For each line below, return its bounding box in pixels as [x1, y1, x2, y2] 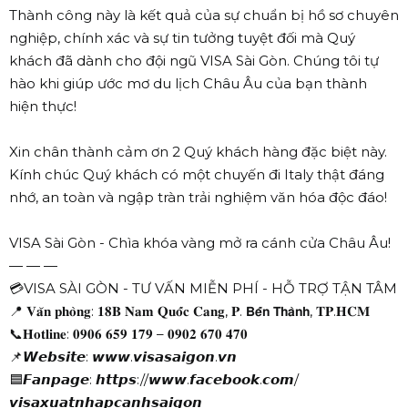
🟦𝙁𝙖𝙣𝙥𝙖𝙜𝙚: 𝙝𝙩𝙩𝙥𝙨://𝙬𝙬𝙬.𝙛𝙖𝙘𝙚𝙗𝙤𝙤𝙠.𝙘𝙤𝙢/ [9, 371, 299, 389]
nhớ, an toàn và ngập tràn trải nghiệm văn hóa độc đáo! [9, 189, 387, 207]
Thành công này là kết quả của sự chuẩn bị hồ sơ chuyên [9, 6, 399, 25]
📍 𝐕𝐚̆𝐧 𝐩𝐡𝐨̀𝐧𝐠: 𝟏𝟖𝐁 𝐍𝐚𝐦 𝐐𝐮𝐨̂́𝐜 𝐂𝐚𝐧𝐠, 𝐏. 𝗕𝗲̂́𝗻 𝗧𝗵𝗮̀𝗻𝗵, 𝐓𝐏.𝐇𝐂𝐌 [9, 302, 370, 321]
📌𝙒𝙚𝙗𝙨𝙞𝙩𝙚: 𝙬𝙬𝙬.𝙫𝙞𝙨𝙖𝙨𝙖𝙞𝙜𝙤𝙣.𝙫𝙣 [9, 348, 237, 366]
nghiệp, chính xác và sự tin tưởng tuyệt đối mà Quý [9, 29, 355, 47]
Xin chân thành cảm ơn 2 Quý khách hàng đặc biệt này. [9, 143, 387, 161]
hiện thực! [9, 97, 76, 116]
